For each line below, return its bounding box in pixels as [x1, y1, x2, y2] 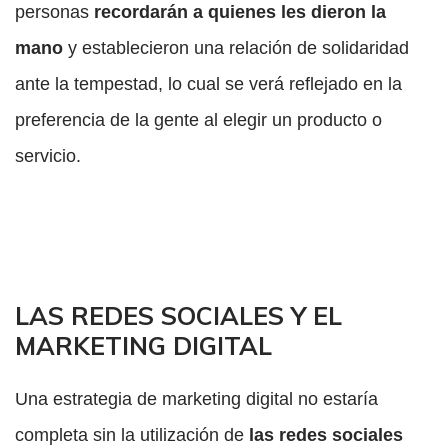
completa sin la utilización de [15, 425, 244, 446]
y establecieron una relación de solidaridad [68, 38, 409, 59]
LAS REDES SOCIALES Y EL [15, 300, 342, 332]
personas [15, 2, 89, 23]
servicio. [15, 146, 81, 167]
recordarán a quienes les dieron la [89, 2, 386, 23]
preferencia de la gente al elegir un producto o [15, 110, 382, 131]
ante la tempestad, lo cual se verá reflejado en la [15, 74, 402, 95]
